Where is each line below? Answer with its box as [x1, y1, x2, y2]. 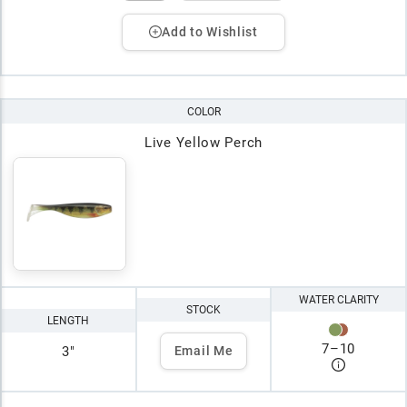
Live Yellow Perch [144, 134, 263, 151]
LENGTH [47, 313, 90, 327]
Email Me [174, 343, 233, 359]
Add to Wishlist [162, 24, 258, 39]
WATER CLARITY [298, 293, 379, 306]
